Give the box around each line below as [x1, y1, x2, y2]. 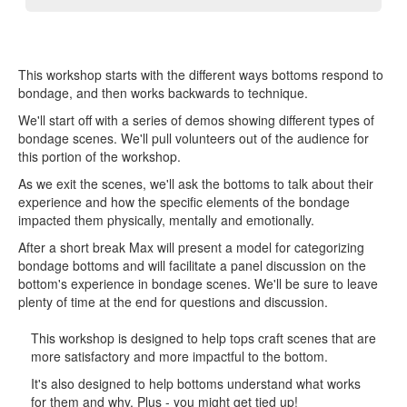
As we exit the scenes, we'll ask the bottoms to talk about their [18, 174, 373, 193]
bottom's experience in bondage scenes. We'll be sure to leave [18, 273, 378, 293]
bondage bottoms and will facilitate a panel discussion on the [18, 255, 366, 274]
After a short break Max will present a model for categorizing [18, 237, 364, 256]
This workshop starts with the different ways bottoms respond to [18, 65, 383, 84]
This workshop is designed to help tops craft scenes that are [31, 328, 376, 347]
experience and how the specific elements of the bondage [18, 192, 350, 211]
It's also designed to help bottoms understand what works [31, 373, 361, 392]
